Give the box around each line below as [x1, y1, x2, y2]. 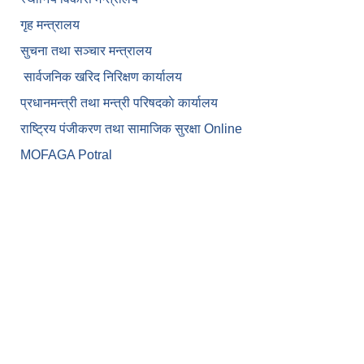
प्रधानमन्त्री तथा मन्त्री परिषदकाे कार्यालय [20, 96, 218, 110]
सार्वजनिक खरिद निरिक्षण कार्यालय [20, 70, 182, 84]
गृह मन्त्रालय [20, 18, 80, 32]
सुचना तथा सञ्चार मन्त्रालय [20, 44, 152, 58]
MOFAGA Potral [20, 148, 112, 162]
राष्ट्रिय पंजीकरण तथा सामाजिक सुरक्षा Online [20, 122, 242, 136]
